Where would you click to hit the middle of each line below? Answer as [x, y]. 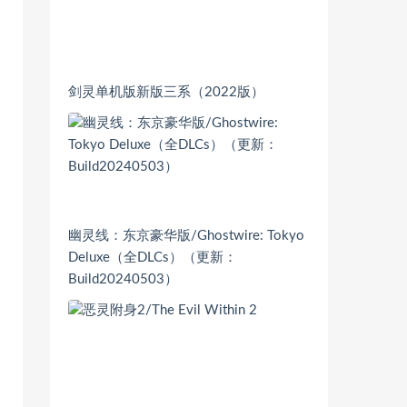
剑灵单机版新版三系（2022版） [166, 93]
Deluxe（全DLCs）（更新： [153, 257]
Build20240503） [123, 279]
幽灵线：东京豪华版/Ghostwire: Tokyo [186, 235]
